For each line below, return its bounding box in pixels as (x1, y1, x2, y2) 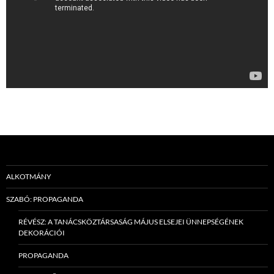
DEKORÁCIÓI (18, 228, 65, 238)
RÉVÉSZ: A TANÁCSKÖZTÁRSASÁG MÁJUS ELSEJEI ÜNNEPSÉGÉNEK (18, 217, 243, 227)
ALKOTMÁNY (6, 172, 51, 182)
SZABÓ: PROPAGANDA (6, 194, 83, 204)
